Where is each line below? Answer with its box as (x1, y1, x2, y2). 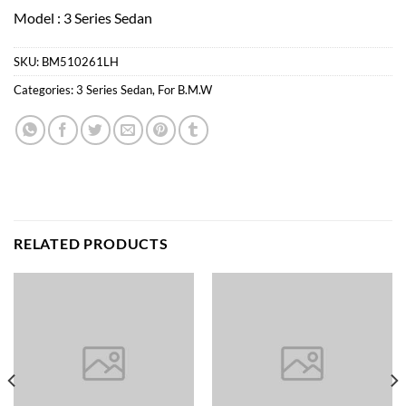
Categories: (14, 82, 76, 98)
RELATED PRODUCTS (14, 235, 169, 253)
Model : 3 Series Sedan (14, 8, 152, 26)
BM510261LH (42, 54, 119, 70)
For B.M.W (158, 82, 212, 98)
